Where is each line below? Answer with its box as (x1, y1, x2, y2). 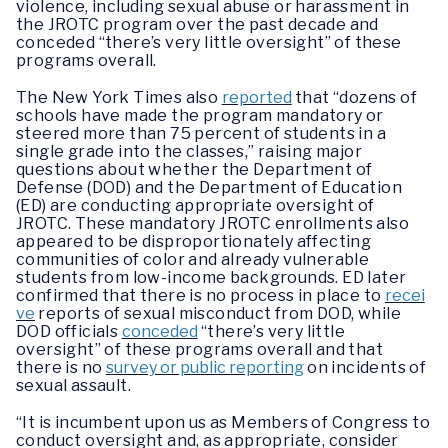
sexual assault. (16, 375, 132, 395)
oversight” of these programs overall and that (16, 339, 383, 359)
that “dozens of (291, 87, 418, 107)
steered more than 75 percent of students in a (16, 123, 386, 143)
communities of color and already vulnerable (16, 249, 370, 269)
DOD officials (16, 321, 122, 341)
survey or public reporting (105, 357, 304, 377)
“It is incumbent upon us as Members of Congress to (16, 412, 430, 432)
